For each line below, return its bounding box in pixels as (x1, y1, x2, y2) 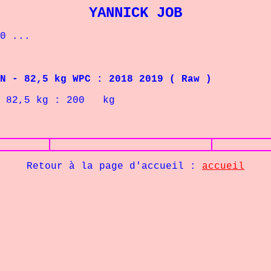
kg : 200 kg (30, 95, 115, 106)
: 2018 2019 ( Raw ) (91, 74, 212, 85)
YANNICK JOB (89, 5, 182, 21)
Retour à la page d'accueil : (27, 161, 202, 172)
